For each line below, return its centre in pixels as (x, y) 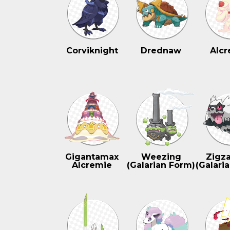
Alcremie (92, 165)
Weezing (161, 157)
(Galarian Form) (161, 165)
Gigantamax (92, 157)
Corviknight (92, 51)
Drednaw (161, 51)
